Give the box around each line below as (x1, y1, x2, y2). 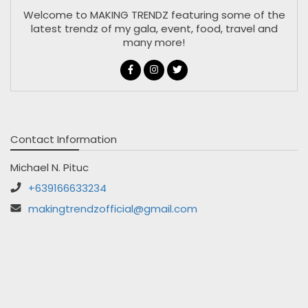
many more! (123, 34, 185, 49)
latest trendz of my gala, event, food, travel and (30, 21, 278, 36)
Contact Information (10, 131, 117, 146)
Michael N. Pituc (10, 159, 89, 175)
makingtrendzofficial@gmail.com (28, 201, 197, 216)
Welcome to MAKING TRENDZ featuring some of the (23, 7, 285, 22)
